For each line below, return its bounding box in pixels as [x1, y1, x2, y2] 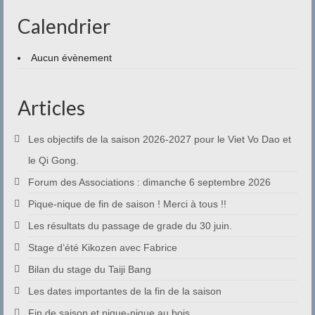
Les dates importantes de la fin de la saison [28, 285, 221, 297]
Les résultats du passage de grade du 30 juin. [28, 220, 232, 231]
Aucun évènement [31, 52, 112, 63]
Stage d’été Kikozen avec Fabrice [28, 242, 177, 253]
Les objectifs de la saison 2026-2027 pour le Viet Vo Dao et [28, 134, 291, 145]
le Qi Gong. [28, 155, 79, 166]
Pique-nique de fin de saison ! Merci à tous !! [28, 198, 226, 210]
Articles [18, 96, 85, 120]
